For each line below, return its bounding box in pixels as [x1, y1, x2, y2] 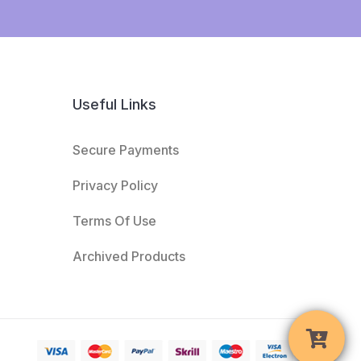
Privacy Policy [72, 177, 158, 193]
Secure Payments [72, 142, 179, 158]
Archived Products [72, 248, 185, 264]
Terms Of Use [72, 213, 156, 229]
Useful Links [72, 96, 156, 113]
